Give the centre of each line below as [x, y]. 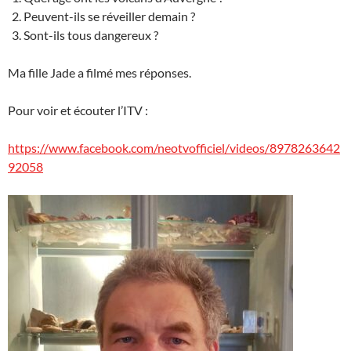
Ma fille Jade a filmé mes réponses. [100, 72]
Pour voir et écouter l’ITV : [78, 110]
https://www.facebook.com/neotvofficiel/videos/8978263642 [174, 148]
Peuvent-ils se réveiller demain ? [109, 16]
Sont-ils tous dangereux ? [91, 35]
